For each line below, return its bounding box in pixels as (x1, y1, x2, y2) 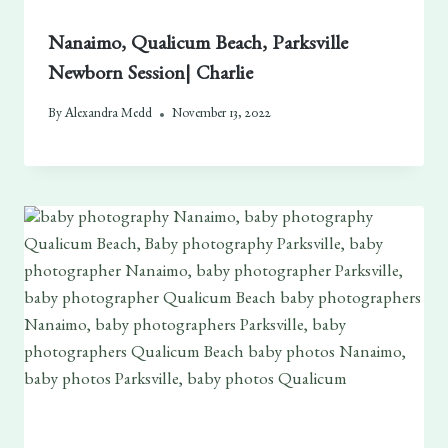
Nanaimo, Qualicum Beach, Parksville (47, 36, 348, 57)
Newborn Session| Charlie (47, 66, 253, 87)
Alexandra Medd (65, 107, 153, 122)
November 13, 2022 (172, 107, 272, 122)
